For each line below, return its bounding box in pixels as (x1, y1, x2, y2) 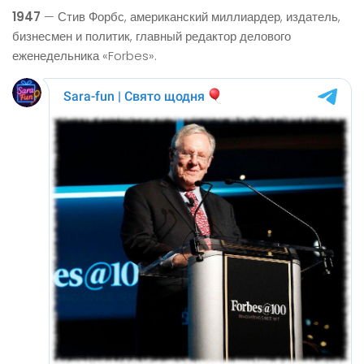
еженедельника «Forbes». (12, 47, 157, 64)
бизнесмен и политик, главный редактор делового (12, 28, 291, 45)
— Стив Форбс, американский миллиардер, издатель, (41, 8, 340, 25)
